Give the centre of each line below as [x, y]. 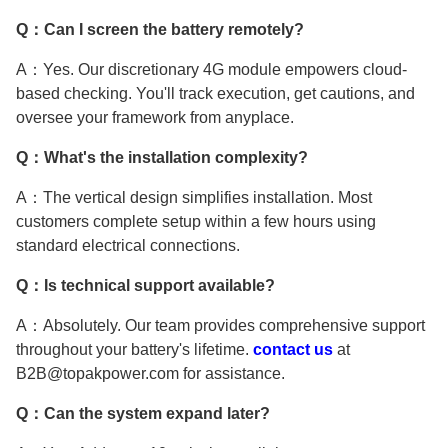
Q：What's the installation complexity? [162, 157]
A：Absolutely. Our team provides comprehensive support [220, 325]
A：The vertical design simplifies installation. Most [194, 197]
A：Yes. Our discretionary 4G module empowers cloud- [211, 69]
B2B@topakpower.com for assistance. [150, 373]
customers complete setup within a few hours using [196, 221]
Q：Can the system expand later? [143, 413]
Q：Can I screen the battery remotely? [160, 29]
